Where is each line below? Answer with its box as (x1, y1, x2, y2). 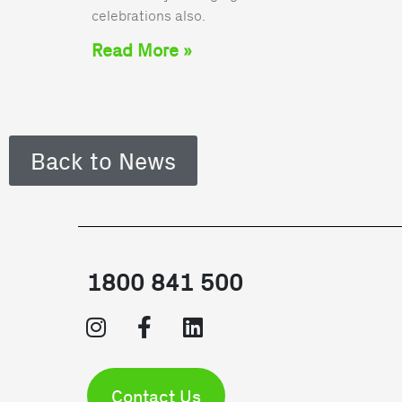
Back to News (31, 144, 176, 176)
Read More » (92, 37, 192, 61)
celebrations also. (92, 4, 205, 24)
